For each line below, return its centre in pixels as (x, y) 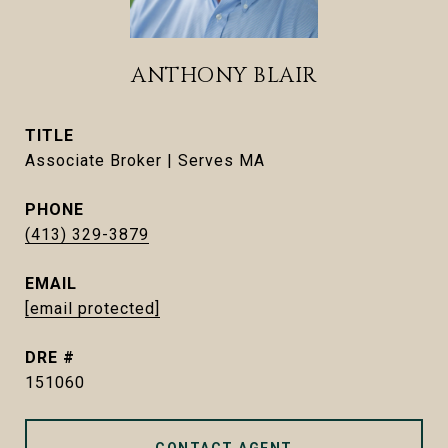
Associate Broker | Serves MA (145, 160)
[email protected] (92, 308)
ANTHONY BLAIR (224, 76)
